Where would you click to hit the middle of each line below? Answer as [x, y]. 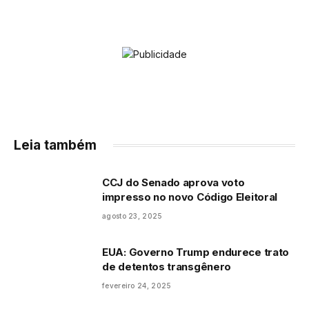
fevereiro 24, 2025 [137, 285]
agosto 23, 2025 [132, 216]
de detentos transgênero [167, 266]
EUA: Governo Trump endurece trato [196, 252]
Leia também [55, 145]
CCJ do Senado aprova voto [173, 182]
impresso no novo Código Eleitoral [190, 197]
